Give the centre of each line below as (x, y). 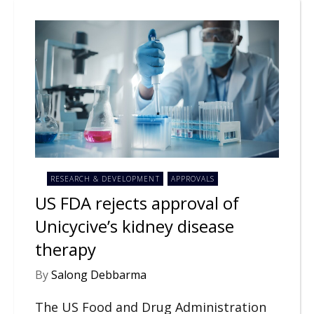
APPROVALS (193, 179)
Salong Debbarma (99, 275)
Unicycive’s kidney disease (135, 226)
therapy (66, 249)
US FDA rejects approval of (137, 203)
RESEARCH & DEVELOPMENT (105, 179)
